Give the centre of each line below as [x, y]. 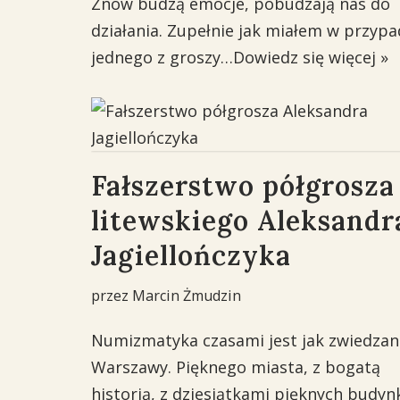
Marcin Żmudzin [187, 296]
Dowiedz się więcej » [311, 57]
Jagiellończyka [191, 255]
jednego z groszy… [162, 57]
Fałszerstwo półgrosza [243, 186]
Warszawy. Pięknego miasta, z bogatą [236, 367]
